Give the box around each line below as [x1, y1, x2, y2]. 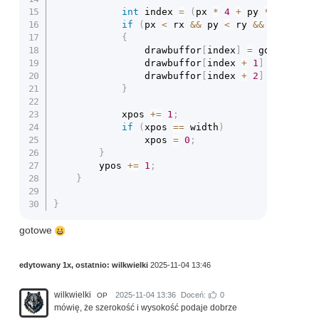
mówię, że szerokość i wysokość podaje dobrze [54, 302, 237, 313]
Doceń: [179, 290, 208, 299]
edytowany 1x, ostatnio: [19, 260, 112, 269]
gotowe [19, 224, 55, 236]
